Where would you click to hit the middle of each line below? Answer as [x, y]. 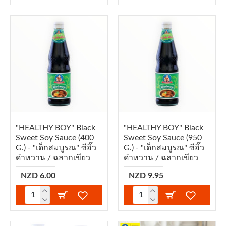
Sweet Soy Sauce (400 [55, 137]
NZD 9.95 [146, 175]
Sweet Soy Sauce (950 [162, 137]
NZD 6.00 [38, 175]
